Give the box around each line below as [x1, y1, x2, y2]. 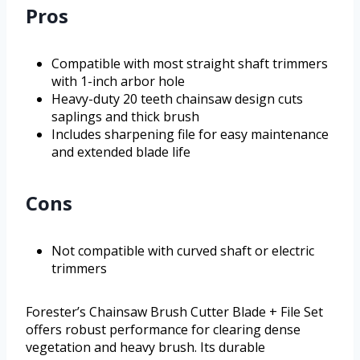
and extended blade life [51, 143, 190, 162]
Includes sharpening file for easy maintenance [51, 125, 329, 144]
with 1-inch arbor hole [51, 72, 185, 91]
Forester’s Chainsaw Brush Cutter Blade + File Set [26, 303, 323, 321]
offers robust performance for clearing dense [26, 321, 301, 339]
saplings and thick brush [51, 108, 199, 126]
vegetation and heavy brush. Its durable [26, 338, 265, 357]
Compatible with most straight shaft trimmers [51, 55, 328, 73]
